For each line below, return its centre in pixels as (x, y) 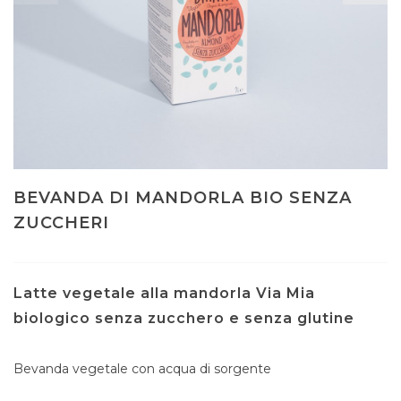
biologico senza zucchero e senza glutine (184, 318)
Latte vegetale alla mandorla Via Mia (164, 293)
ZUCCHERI (61, 223)
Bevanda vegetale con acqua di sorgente (142, 369)
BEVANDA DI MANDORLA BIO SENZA (183, 198)
